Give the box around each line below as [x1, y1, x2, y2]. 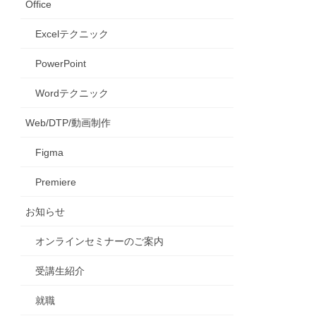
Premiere [35, 176, 77, 188]
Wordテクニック [35, 87, 109, 99]
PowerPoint [35, 58, 87, 70]
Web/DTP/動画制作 [25, 117, 111, 129]
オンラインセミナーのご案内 [35, 236, 164, 248]
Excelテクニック [35, 28, 109, 40]
